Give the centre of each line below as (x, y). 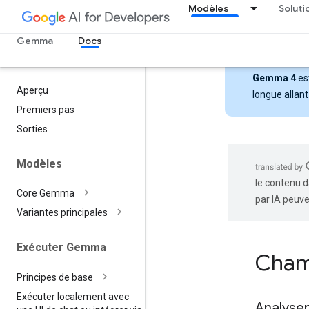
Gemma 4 (274, 78)
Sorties (32, 129)
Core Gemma (46, 193)
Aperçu (32, 90)
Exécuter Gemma (61, 248)
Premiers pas (46, 110)
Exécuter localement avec (73, 296)
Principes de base (55, 277)
